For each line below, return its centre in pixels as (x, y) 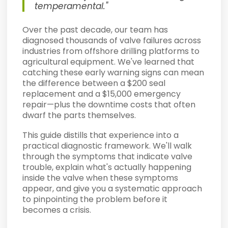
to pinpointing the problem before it (95, 199)
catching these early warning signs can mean (113, 73)
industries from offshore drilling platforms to (111, 51)
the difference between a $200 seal (94, 83)
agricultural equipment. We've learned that (109, 62)
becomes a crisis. (57, 210)
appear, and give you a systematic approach (112, 189)
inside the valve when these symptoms (101, 178)
